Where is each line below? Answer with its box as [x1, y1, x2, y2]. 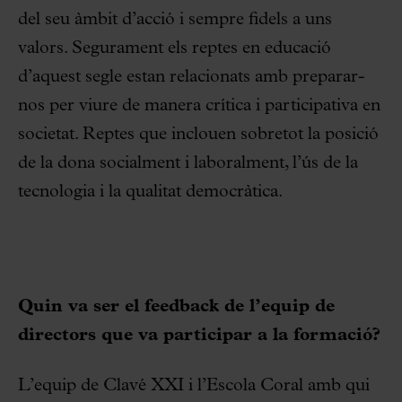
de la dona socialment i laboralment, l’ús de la [18, 153, 358, 172]
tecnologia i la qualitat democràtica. [18, 182, 283, 201]
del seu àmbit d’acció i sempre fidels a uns [18, 10, 332, 29]
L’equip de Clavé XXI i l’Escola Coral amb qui [18, 376, 370, 395]
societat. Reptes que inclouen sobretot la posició [18, 125, 379, 144]
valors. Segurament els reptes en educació [18, 39, 331, 57]
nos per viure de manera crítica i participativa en [18, 96, 380, 115]
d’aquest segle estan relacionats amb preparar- [18, 67, 365, 86]
